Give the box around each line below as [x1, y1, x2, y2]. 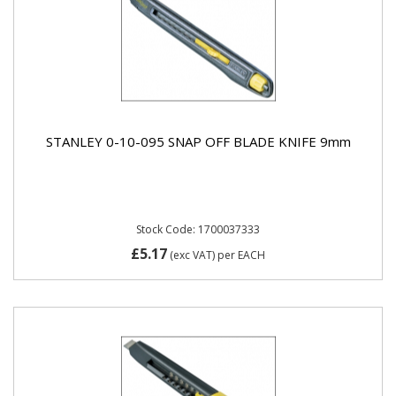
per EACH [217, 247, 265, 263]
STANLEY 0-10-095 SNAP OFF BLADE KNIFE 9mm [45, 132, 351, 150]
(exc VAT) [167, 247, 217, 263]
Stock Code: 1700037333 [136, 222, 260, 237]
